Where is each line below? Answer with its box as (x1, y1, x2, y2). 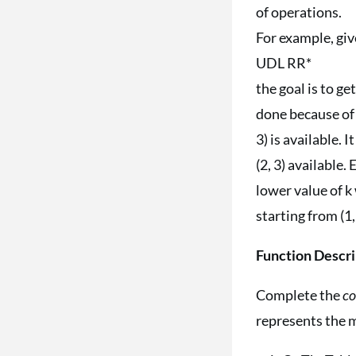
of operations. (256, 3, 342, 21)
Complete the (256, 286, 343, 304)
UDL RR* (256, 54, 312, 72)
